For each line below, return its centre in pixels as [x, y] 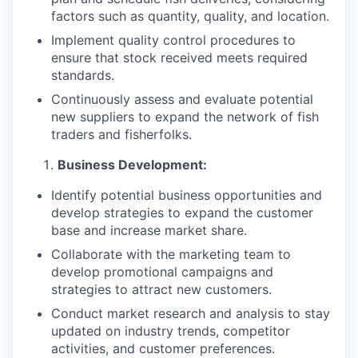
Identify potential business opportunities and [187, 195]
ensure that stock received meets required [179, 58]
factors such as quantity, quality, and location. [190, 16]
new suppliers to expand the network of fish [185, 117]
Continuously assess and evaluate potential [182, 99]
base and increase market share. [149, 230]
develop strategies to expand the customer [182, 213]
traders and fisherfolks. [121, 134]
